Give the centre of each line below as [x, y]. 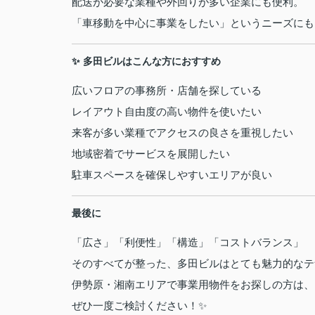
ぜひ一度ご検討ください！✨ [139, 306]
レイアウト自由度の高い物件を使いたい [167, 111]
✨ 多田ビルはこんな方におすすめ [146, 61]
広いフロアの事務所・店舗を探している [167, 90]
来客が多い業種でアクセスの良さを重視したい [182, 133]
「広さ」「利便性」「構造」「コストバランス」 [188, 242]
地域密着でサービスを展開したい [151, 154]
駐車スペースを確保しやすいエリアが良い [172, 175]
